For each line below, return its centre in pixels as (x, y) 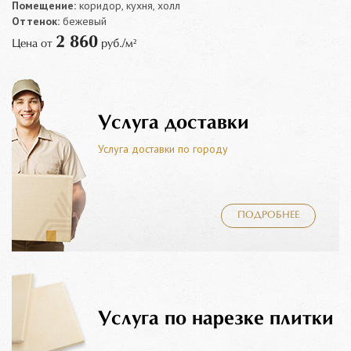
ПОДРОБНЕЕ (268, 216)
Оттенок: (36, 22)
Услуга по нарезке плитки (216, 318)
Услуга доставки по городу (163, 148)
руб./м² (117, 44)
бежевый (83, 22)
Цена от (34, 44)
